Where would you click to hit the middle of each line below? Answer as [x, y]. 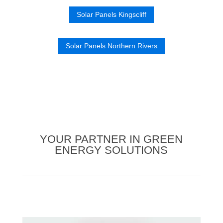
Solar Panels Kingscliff [111, 14]
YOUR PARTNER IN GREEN [111, 139]
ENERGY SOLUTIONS [111, 150]
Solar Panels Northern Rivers [111, 46]
